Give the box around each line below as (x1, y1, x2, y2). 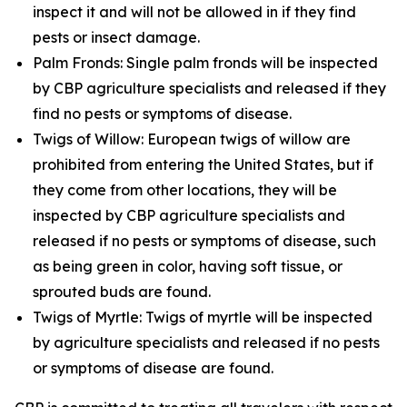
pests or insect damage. (33, 28, 200, 46)
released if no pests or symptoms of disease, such (33, 232, 376, 250)
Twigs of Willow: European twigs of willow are (33, 130, 351, 148)
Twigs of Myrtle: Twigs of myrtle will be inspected (33, 308, 372, 326)
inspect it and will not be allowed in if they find (33, 3, 356, 21)
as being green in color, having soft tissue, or (33, 257, 342, 275)
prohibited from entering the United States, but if (33, 155, 373, 174)
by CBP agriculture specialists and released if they (33, 79, 386, 97)
